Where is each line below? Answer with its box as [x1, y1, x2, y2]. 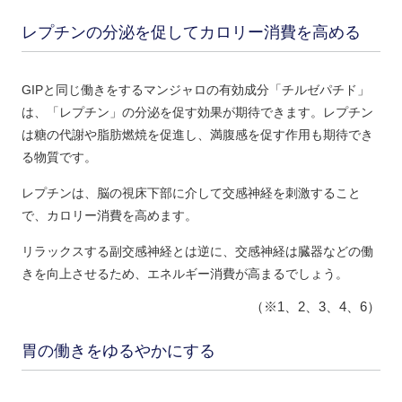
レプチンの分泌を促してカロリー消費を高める [21, 23, 361, 42]
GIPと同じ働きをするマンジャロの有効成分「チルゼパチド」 [21, 83, 370, 98]
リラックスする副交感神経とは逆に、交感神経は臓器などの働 [21, 244, 373, 259]
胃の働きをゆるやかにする [21, 342, 215, 361]
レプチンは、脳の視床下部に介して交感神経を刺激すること [21, 186, 361, 201]
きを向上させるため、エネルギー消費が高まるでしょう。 [21, 267, 348, 282]
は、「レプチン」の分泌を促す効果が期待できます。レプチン [21, 105, 373, 120]
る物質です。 [21, 150, 97, 165]
